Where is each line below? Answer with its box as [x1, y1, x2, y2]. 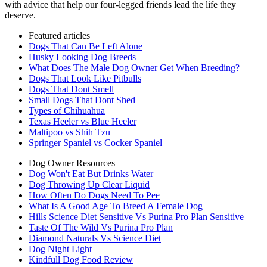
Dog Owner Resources [29, 158, 115, 169]
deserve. [5, 10, 36, 21]
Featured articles [29, 30, 90, 41]
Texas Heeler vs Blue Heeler [29, 116, 136, 127]
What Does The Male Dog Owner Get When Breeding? [29, 63, 240, 73]
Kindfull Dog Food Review [29, 254, 133, 265]
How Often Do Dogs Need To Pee [29, 190, 160, 201]
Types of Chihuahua [29, 105, 105, 116]
